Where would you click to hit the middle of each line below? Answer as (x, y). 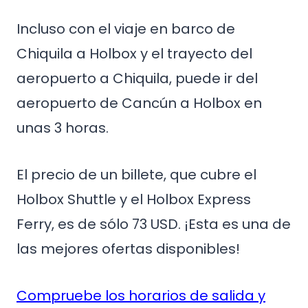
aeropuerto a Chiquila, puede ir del (137, 78)
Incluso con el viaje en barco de (126, 29)
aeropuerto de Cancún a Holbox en (139, 103)
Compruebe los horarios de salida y (141, 295)
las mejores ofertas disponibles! (128, 249)
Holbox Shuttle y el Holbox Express (134, 199)
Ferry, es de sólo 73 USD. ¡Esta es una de (154, 224)
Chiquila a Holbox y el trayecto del (134, 53)
